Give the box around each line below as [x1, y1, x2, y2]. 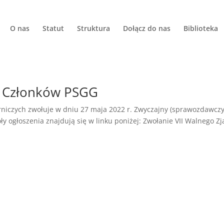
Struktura [77, 23, 110, 33]
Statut [42, 23, 64, 33]
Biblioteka [183, 23, 218, 33]
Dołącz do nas [123, 23, 170, 33]
